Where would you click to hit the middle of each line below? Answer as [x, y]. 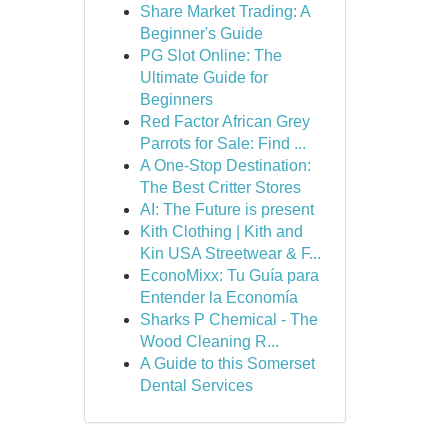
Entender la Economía [218, 297]
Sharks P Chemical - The [228, 319]
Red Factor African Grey [224, 121]
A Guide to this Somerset [227, 363]
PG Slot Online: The [210, 55]
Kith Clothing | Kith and [221, 231]
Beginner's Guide [201, 33]
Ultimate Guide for [203, 77]
